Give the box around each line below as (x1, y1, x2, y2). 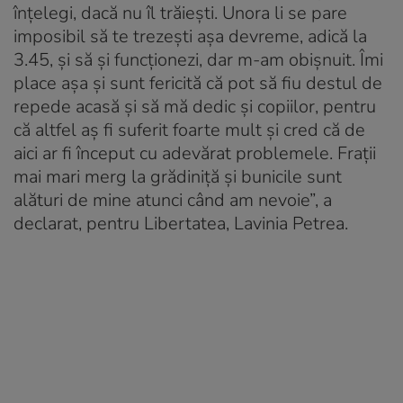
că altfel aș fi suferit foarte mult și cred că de (13, 118, 365, 143)
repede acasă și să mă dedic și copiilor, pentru (13, 94, 376, 120)
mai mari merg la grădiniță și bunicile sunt (13, 165, 342, 190)
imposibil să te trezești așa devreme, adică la (13, 24, 367, 49)
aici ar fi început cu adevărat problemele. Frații (13, 141, 376, 166)
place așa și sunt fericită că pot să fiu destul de (13, 71, 382, 96)
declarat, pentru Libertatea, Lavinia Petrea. (13, 211, 348, 237)
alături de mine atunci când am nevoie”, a (13, 188, 332, 213)
